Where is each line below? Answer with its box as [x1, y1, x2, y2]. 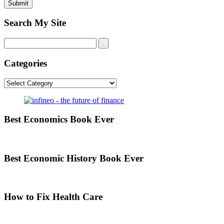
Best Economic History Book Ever [4, 152, 143, 163]
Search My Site [4, 17, 66, 28]
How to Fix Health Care [4, 191, 102, 202]
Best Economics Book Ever [4, 114, 114, 125]
